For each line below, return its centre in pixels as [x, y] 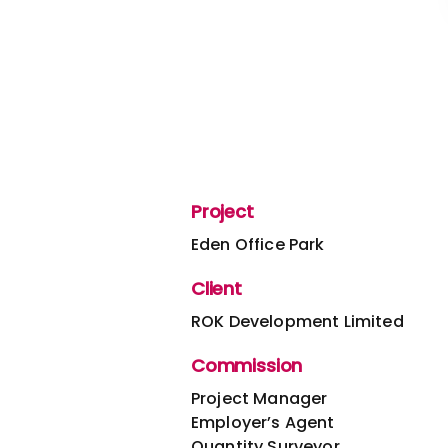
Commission [247, 365]
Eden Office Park [258, 244]
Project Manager [259, 398]
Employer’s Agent [263, 422]
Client [216, 288]
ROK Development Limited [297, 321]
